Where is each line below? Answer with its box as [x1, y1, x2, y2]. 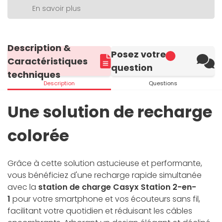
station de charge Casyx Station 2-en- [38, 181, 196, 193]
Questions [148, 79, 177, 88]
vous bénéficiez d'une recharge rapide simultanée [7, 169, 202, 181]
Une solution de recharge [7, 101, 212, 123]
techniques [7, 68, 60, 81]
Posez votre [111, 48, 166, 61]
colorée [7, 124, 69, 147]
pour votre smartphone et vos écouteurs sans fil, [10, 193, 200, 205]
